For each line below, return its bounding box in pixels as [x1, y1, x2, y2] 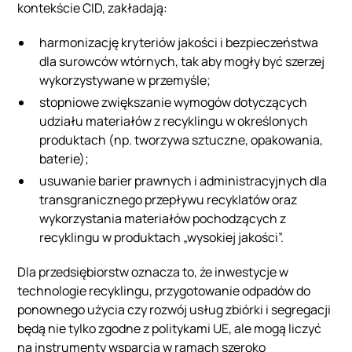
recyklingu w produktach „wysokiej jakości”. [39, 228, 284, 246]
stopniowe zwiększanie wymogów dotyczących [39, 93, 308, 111]
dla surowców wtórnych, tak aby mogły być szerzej [39, 52, 325, 70]
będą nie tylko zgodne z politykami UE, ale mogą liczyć [17, 319, 322, 337]
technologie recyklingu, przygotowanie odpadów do [17, 281, 311, 299]
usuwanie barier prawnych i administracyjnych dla [39, 171, 328, 189]
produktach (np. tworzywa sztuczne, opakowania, [39, 130, 324, 148]
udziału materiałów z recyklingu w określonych [39, 112, 309, 130]
